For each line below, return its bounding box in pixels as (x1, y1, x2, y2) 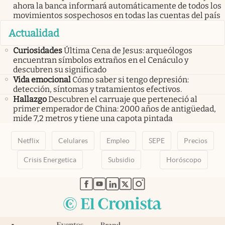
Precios (184, 136, 208, 145)
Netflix (17, 136, 39, 145)
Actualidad (9, 27, 59, 39)
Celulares (58, 136, 88, 145)
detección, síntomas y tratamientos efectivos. (13, 84, 182, 94)
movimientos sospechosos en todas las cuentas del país (13, 11, 220, 21)
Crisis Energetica (24, 155, 77, 164)
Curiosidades (13, 45, 62, 55)
